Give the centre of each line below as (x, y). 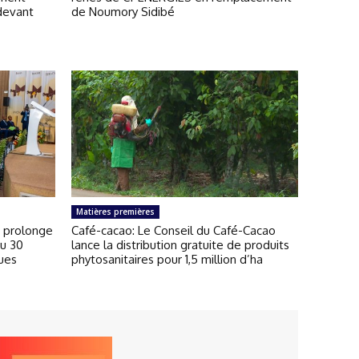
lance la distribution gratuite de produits (180, 245)
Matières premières (115, 212)
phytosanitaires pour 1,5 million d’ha (167, 260)
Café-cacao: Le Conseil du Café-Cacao (173, 231)
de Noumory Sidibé (125, 11)
